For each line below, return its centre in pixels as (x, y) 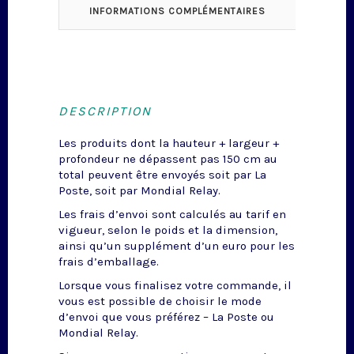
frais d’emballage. (109, 262)
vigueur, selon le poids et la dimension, (168, 230)
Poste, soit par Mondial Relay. (141, 191)
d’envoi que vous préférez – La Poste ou (166, 317)
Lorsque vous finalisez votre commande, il (175, 286)
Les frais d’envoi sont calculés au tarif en (172, 215)
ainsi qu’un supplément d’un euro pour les (177, 246)
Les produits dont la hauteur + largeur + (169, 143)
